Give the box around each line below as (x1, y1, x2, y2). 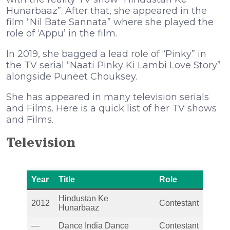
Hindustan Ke (59, 194, 108, 203)
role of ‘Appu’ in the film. (6, 27, 117, 39)
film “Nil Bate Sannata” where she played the (6, 16, 214, 28)
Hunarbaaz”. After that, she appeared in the (6, 5, 207, 16)
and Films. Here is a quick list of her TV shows (6, 102, 217, 114)
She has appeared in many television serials (6, 91, 209, 103)
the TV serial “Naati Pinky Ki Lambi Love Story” (6, 59, 221, 71)
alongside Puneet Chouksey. (6, 70, 137, 82)
